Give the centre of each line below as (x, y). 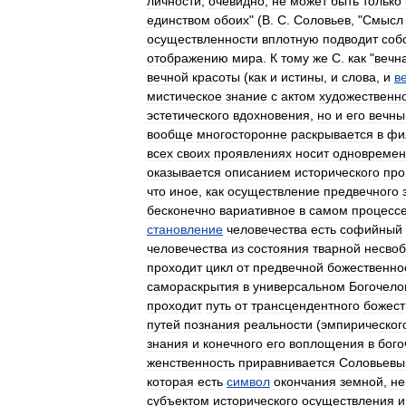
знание (246, 96)
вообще (170, 134)
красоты (216, 77)
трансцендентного (305, 305)
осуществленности (203, 39)
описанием (258, 172)
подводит (350, 39)
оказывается (184, 172)
